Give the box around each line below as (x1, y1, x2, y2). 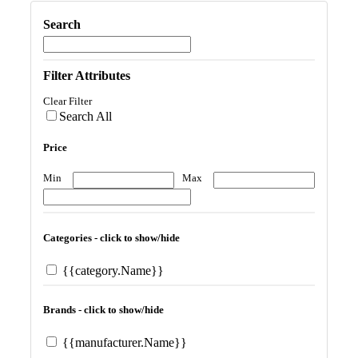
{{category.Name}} (59, 263, 164, 277)
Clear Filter (43, 95, 92, 107)
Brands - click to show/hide (43, 303, 164, 316)
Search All (59, 109, 112, 123)
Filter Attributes (43, 69, 130, 82)
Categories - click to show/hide (43, 231, 180, 244)
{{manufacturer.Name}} (59, 336, 187, 350)
